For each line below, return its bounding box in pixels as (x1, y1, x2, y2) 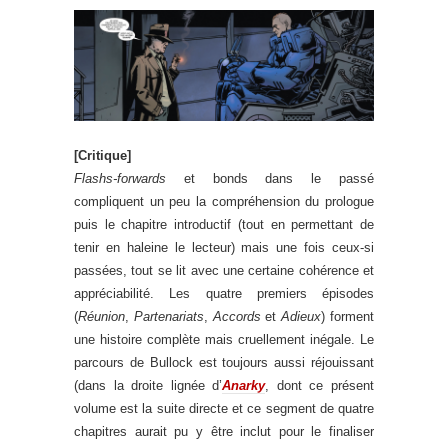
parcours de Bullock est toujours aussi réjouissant (74, 355, 374, 371)
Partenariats (133, 309, 204, 325)
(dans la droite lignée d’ (74, 378, 223, 394)
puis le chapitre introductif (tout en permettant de (74, 217, 374, 233)
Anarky (222, 378, 266, 394)
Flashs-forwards (74, 171, 166, 187)
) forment (321, 309, 375, 325)
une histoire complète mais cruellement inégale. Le (74, 332, 374, 348)
